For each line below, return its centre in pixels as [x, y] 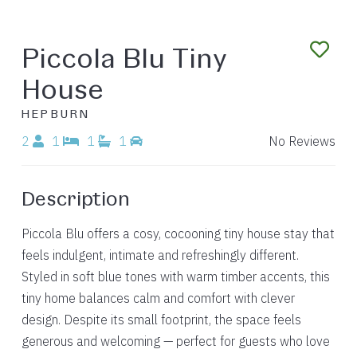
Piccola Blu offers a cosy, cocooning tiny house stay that [178, 233]
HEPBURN [56, 113]
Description [75, 197]
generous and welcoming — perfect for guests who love [175, 341]
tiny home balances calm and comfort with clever [158, 298]
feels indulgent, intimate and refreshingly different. [160, 255]
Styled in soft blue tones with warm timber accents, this [175, 277]
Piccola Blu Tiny [124, 57]
